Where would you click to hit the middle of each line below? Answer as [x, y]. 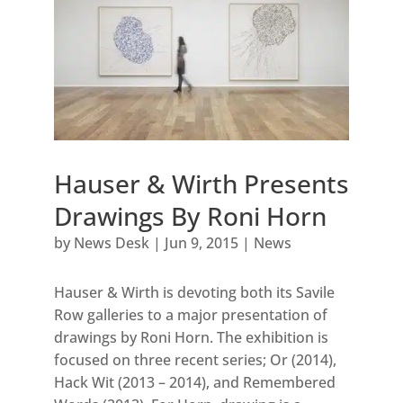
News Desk [111, 243]
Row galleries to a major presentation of [190, 315]
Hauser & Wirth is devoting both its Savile [194, 293]
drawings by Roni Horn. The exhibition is [191, 338]
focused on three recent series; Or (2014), [195, 360]
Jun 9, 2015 [201, 243]
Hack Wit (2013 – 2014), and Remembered [194, 383]
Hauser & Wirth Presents [201, 184]
